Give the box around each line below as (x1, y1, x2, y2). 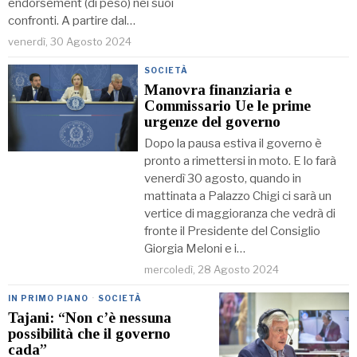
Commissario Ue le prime (144, 97, 312, 115)
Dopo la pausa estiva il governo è (144, 136, 323, 151)
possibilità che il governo (8, 325, 171, 343)
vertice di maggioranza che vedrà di (144, 206, 336, 222)
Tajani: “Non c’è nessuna (8, 309, 171, 327)
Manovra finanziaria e (144, 81, 292, 99)
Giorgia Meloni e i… (144, 241, 246, 257)
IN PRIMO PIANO (8, 293, 88, 304)
